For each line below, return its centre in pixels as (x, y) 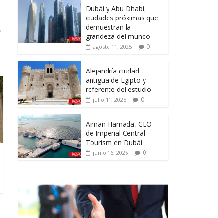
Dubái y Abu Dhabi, (116, 9)
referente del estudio (119, 90)
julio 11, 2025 (109, 100)
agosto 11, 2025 (112, 47)
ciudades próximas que (122, 18)
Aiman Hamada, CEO (119, 124)
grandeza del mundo (118, 36)
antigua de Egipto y (117, 80)
